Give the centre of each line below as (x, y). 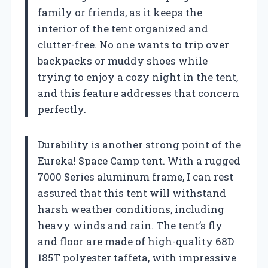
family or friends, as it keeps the (120, 13)
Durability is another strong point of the (139, 145)
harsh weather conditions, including (131, 209)
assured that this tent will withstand (132, 193)
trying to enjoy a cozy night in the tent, (138, 77)
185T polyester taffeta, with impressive (137, 258)
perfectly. (62, 109)
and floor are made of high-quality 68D (136, 242)
